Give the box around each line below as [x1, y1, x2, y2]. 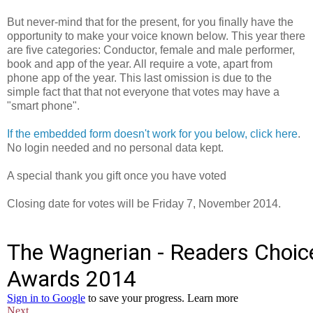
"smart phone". [7, 99, 80, 112]
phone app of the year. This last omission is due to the [7, 71, 272, 84]
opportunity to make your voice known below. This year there [7, 29, 305, 42]
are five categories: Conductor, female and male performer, [7, 43, 295, 56]
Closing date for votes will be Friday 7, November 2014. [7, 197, 281, 210]
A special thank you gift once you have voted [7, 169, 226, 182]
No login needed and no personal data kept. [7, 141, 224, 154]
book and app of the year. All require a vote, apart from [7, 57, 272, 70]
